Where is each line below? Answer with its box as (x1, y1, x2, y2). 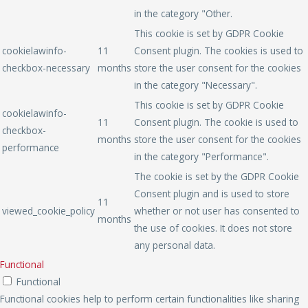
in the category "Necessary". (134, 78, 257, 91)
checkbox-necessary (2, 60, 90, 74)
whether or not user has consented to (134, 203, 300, 217)
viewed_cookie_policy (2, 203, 95, 217)
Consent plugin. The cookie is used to (134, 115, 298, 129)
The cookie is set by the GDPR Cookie (134, 169, 299, 183)
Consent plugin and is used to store (134, 186, 289, 200)
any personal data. (134, 238, 215, 252)
